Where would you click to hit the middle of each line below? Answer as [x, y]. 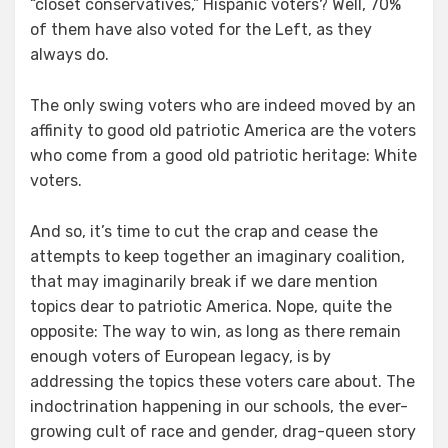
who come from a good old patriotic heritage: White [223, 155]
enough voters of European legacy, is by [180, 356]
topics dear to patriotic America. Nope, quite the [211, 306]
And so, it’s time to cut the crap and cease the [204, 231]
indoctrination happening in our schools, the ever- [219, 406]
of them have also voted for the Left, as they [201, 29]
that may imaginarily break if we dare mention [204, 281]
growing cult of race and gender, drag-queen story [223, 431]
